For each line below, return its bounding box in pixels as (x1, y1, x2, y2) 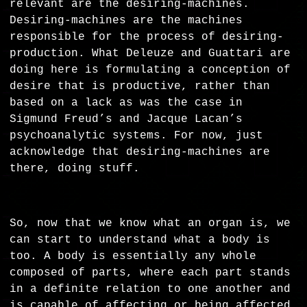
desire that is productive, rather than (10, 80, 271, 93)
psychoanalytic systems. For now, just (10, 130, 264, 143)
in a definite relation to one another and (10, 283, 291, 296)
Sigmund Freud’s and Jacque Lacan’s (10, 113, 243, 126)
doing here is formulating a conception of (10, 64, 291, 77)
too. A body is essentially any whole (10, 250, 257, 263)
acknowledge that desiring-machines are (10, 146, 271, 159)
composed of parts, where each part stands (10, 267, 291, 280)
